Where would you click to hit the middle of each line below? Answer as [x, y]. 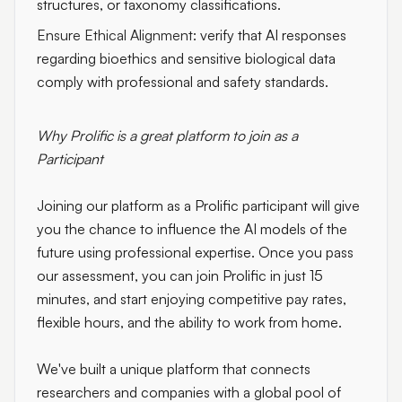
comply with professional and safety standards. [183, 82]
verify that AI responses [271, 35]
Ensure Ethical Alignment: [117, 35]
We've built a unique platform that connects [174, 369]
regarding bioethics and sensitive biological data [186, 58]
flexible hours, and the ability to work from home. [189, 322]
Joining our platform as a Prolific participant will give [198, 205]
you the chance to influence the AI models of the [192, 229]
